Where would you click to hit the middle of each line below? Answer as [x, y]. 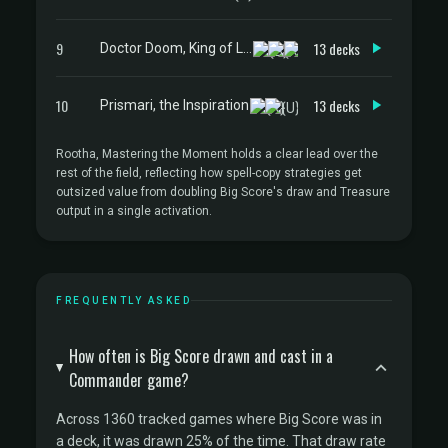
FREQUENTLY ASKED [123, 300]
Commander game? [128, 380]
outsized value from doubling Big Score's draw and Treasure [223, 192]
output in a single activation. [134, 211]
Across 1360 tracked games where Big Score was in [219, 419]
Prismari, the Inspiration [174, 104]
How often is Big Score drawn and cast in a [200, 356]
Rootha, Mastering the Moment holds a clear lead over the [217, 154]
